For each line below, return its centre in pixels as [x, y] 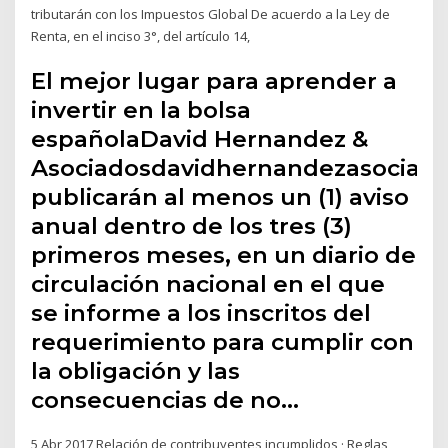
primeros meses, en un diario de [224, 255]
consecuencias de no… [165, 400]
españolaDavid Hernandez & [200, 139]
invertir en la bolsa [141, 110]
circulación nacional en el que [208, 284]
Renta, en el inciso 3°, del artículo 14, [142, 35]
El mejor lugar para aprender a [214, 81]
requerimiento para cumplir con [223, 342]
